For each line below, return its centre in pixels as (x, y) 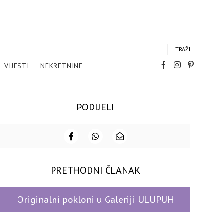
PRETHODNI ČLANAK (95, 170)
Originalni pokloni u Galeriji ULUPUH (95, 200)
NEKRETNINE (62, 66)
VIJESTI (17, 66)
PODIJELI (95, 107)
